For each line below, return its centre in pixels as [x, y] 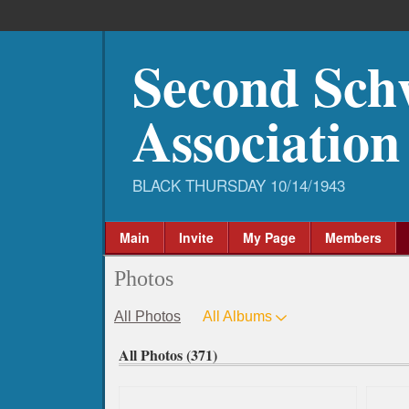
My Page [269, 237]
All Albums [237, 316]
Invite [196, 237]
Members [353, 237]
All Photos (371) [168, 354]
